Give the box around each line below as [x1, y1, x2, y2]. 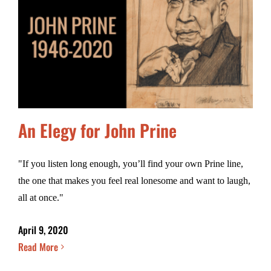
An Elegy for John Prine [18, 117, 177, 143]
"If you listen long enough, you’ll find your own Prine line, [18, 158, 243, 169]
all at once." [18, 192, 64, 203]
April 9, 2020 [18, 222, 68, 237]
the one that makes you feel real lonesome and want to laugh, [18, 175, 250, 186]
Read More [18, 239, 58, 254]
